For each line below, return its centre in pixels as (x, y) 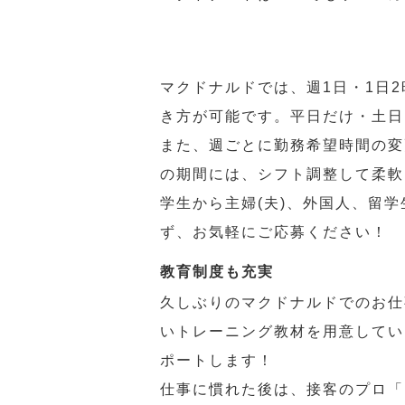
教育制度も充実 (217, 272)
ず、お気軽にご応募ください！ (274, 232)
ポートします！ (217, 360)
